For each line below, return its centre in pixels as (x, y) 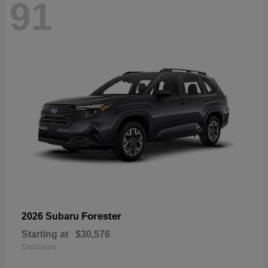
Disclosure (39, 247)
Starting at (45, 234)
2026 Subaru (51, 216)
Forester (101, 216)
